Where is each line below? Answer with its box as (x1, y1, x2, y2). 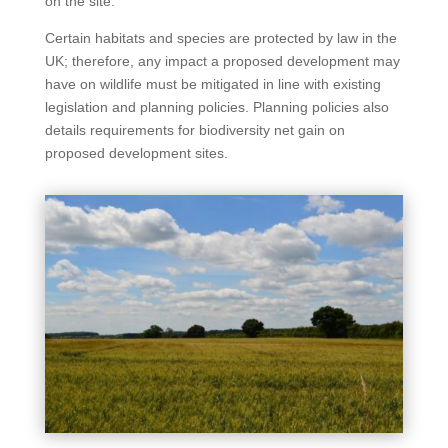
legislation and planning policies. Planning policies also (44, 98, 389, 115)
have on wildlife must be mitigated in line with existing (44, 75, 381, 92)
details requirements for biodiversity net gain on (44, 121, 345, 138)
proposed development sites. (44, 144, 228, 161)
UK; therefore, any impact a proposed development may (44, 52, 400, 69)
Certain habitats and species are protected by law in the (44, 29, 397, 46)
